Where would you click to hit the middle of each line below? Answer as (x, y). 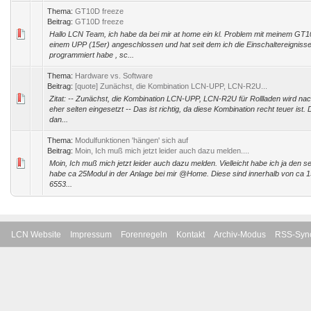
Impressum (91, 235)
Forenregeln (144, 235)
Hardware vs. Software (114, 76)
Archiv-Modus (240, 235)
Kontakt (191, 235)
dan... (59, 119)
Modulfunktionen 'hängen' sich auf (132, 140)
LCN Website (36, 235)
